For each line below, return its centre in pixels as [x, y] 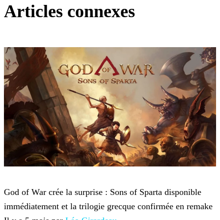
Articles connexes [69, 12]
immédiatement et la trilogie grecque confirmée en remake [108, 206]
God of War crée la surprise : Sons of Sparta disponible [103, 192]
